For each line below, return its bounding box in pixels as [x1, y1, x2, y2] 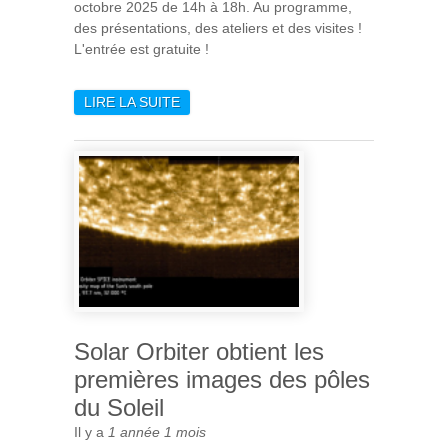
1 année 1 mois [108, 424, 206, 440]
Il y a [74, 424, 108, 440]
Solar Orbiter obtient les [74, 338, 324, 365]
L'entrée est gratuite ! [74, 40, 209, 57]
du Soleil [74, 394, 164, 421]
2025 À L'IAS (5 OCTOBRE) [180, 114, 357, 131]
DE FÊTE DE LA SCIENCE [180, 93, 347, 110]
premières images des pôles [74, 366, 370, 393]
